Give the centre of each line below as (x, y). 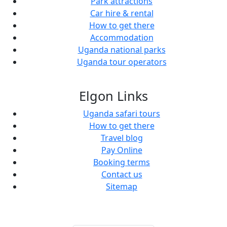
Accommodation (122, 37)
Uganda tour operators (122, 62)
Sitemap (122, 186)
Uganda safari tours (122, 113)
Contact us (122, 174)
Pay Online (122, 150)
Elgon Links (113, 96)
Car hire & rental (122, 13)
